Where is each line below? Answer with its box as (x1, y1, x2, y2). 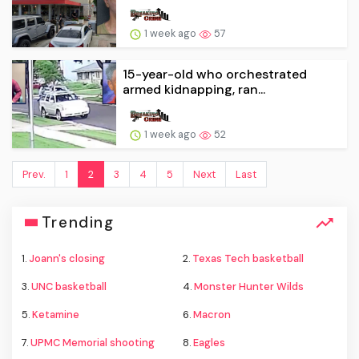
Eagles (193, 336, 225, 350)
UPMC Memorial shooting (30, 336, 155, 350)
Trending (41, 212, 115, 233)
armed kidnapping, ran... (123, 81, 265, 99)
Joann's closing (29, 252, 105, 266)
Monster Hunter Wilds (194, 280, 304, 294)
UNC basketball (31, 280, 107, 294)
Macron (193, 308, 231, 322)
